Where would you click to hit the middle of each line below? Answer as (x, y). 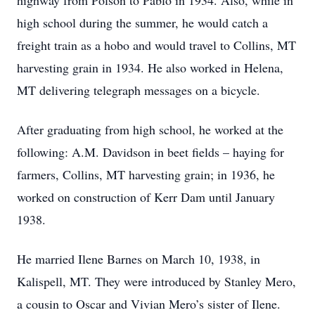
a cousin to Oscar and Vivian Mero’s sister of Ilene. (149, 304)
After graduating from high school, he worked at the (150, 129)
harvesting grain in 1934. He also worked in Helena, (150, 67)
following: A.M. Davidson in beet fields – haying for (150, 152)
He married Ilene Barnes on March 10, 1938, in (139, 259)
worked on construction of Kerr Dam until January (146, 197)
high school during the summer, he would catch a (142, 22)
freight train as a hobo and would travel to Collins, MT (156, 45)
